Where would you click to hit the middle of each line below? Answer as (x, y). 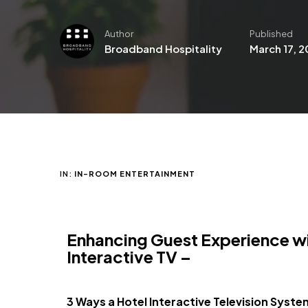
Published (271, 34)
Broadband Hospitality (163, 48)
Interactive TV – (129, 256)
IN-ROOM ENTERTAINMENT (135, 174)
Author (119, 34)
